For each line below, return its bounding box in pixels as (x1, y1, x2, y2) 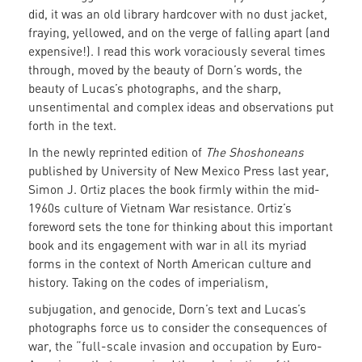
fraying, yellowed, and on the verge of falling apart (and (28, 25, 330, 40)
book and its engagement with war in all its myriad (28, 238, 306, 253)
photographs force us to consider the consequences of (28, 320, 327, 335)
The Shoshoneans (205, 145, 304, 160)
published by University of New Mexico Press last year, (28, 163, 329, 179)
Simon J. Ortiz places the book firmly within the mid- (28, 182, 320, 197)
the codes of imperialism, (128, 275, 268, 290)
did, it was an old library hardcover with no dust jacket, (28, 6, 327, 22)
